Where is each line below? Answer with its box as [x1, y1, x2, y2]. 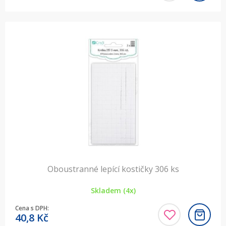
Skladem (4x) [90, 186, 136, 196]
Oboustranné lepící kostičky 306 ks [47, 163, 179, 175]
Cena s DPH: [15, 204, 49, 213]
